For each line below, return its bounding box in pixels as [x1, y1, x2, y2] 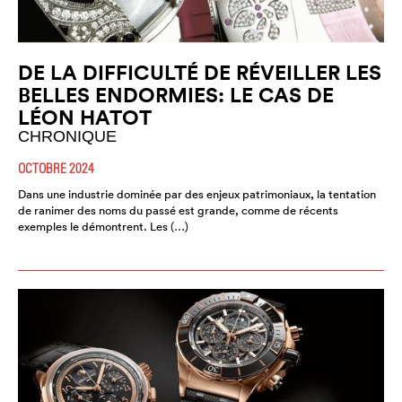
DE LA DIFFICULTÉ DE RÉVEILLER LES [18, 59, 381, 86]
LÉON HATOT [18, 104, 152, 131]
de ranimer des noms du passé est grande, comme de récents [18, 203, 338, 219]
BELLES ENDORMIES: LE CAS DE [18, 82, 334, 109]
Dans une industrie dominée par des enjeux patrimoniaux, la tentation [18, 187, 376, 203]
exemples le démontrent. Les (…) [18, 219, 188, 235]
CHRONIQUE [18, 127, 117, 146]
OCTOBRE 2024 [18, 160, 94, 177]
